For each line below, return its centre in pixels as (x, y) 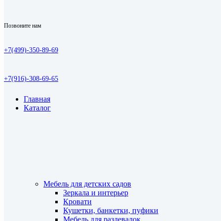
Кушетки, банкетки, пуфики (111, 210)
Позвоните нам (23, 26)
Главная (37, 99)
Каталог (37, 108)
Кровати (77, 202)
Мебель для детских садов (87, 184)
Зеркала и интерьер (96, 193)
